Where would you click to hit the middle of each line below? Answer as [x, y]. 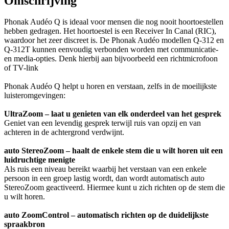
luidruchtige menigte [40, 160]
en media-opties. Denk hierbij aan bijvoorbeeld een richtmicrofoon [111, 59]
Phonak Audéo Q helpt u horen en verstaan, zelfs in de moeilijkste [110, 86]
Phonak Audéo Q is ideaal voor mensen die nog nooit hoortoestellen [114, 22]
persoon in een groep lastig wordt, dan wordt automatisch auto [104, 178]
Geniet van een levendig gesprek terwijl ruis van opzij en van [102, 123]
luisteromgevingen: [35, 96]
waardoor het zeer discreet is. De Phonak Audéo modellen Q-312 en [114, 40]
